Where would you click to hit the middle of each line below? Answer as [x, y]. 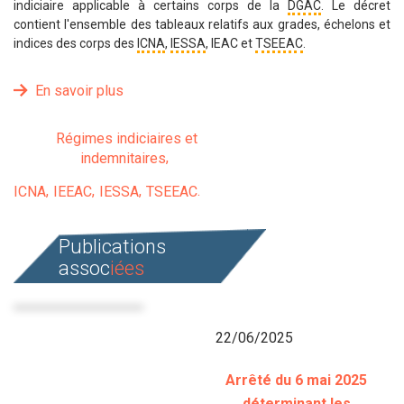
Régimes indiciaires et [126, 138]
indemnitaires [123, 158]
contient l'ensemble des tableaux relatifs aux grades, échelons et [202, 24]
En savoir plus [79, 91]
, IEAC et [230, 43]
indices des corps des [75, 43]
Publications [112, 247]
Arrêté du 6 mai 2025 [296, 380]
